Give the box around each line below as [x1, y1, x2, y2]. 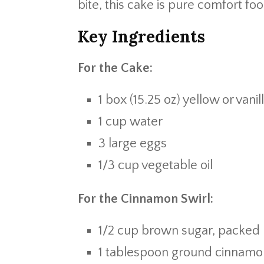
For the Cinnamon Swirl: [78, 192, 213, 206]
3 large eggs [98, 136, 167, 151]
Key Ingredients [78, 26, 205, 47]
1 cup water [98, 114, 163, 129]
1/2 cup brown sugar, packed [98, 223, 260, 238]
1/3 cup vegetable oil [98, 158, 213, 173]
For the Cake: [78, 61, 153, 75]
